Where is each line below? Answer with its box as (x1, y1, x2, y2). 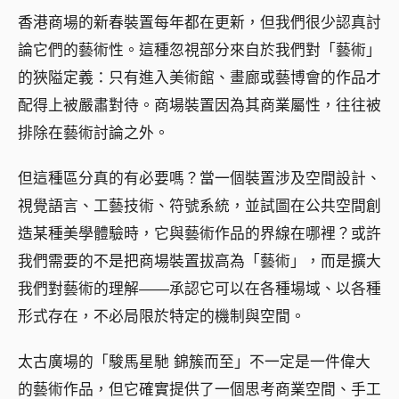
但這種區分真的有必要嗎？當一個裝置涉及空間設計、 (18, 169, 381, 187)
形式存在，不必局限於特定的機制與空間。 (18, 307, 305, 325)
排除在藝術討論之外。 (18, 124, 169, 142)
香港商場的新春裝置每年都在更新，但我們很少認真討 (18, 13, 381, 31)
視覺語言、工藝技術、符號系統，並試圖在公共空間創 (18, 197, 381, 215)
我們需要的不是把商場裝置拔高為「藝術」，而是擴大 (18, 252, 381, 270)
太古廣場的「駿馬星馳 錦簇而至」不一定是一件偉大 (18, 353, 370, 370)
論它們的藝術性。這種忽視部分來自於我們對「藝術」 (18, 41, 381, 59)
